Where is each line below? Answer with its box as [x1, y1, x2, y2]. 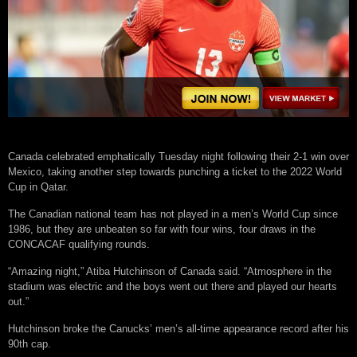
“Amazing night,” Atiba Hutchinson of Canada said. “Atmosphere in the [8, 265, 331, 277]
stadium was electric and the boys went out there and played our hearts [8, 280, 337, 292]
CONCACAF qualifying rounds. [8, 237, 150, 250]
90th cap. [8, 337, 51, 350]
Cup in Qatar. [8, 180, 69, 193]
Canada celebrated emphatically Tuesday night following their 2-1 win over [8, 150, 349, 163]
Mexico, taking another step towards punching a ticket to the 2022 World [8, 165, 342, 178]
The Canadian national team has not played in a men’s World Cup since [8, 207, 338, 220]
